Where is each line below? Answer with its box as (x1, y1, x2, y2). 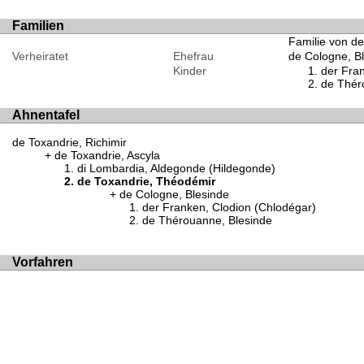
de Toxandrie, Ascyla (54, 148, 160, 162)
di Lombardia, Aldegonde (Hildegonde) (77, 161, 275, 175)
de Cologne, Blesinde (119, 187, 229, 201)
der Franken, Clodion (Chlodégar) (142, 200, 316, 214)
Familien (12, 18, 64, 32)
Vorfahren (12, 255, 73, 270)
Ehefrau (172, 49, 214, 63)
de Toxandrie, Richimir (12, 135, 127, 149)
